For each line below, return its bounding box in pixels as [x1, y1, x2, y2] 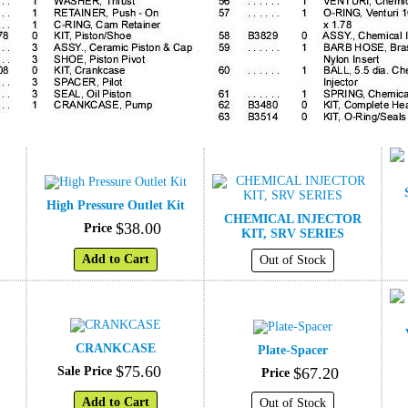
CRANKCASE [75, 341, 156, 355]
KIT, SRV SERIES [241, 226, 344, 240]
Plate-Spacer [258, 342, 328, 357]
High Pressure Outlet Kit [46, 198, 185, 212]
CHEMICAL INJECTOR [224, 211, 362, 226]
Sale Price [56, 363, 112, 378]
